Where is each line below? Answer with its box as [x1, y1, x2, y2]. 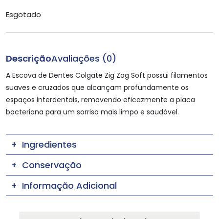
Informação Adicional [22, 179, 117, 192]
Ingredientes [22, 138, 77, 151]
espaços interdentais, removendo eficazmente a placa [6, 94, 195, 105]
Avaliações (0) [51, 52, 116, 65]
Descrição [6, 52, 51, 65]
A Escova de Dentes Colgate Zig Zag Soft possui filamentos [6, 70, 208, 80]
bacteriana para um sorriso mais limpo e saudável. [6, 107, 179, 117]
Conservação [22, 158, 82, 171]
